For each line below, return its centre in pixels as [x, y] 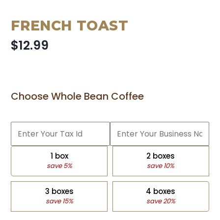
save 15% [59, 201]
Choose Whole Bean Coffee [78, 96]
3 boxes [59, 191]
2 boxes [161, 156]
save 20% [161, 201]
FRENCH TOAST [70, 25]
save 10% [161, 165]
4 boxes [161, 191]
